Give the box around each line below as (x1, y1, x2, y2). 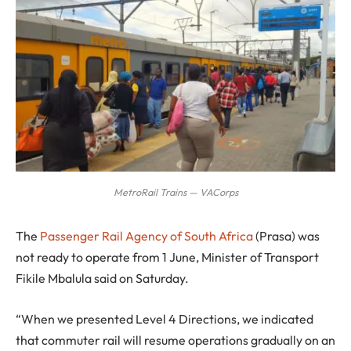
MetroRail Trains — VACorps (113, 186, 238, 199)
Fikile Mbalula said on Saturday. (16, 270, 189, 287)
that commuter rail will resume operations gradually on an (16, 331, 335, 348)
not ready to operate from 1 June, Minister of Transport (16, 249, 319, 266)
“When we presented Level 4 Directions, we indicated (16, 310, 313, 327)
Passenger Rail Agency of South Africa (40, 228, 253, 244)
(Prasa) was (253, 228, 320, 244)
